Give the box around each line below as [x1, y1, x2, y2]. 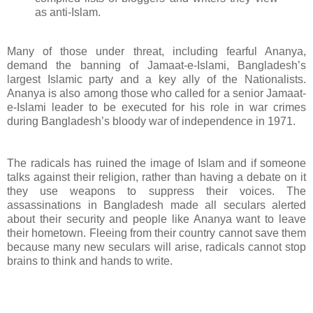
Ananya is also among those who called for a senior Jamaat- [7, 87, 306, 100]
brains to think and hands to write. [7, 255, 173, 268]
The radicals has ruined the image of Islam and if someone [7, 157, 306, 170]
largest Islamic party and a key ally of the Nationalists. [7, 73, 306, 86]
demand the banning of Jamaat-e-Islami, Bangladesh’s [7, 59, 306, 72]
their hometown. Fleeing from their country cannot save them [7, 227, 306, 240]
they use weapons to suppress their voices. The [7, 185, 306, 198]
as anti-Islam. [35, 6, 101, 19]
